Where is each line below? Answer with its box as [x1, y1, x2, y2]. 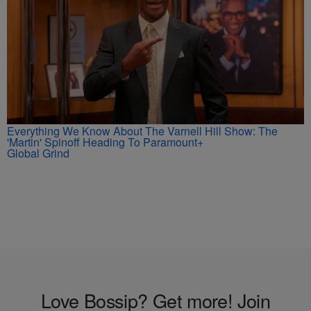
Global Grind [7, 145, 69, 162]
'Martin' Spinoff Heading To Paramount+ [7, 134, 203, 151]
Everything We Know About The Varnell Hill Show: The [7, 123, 278, 140]
